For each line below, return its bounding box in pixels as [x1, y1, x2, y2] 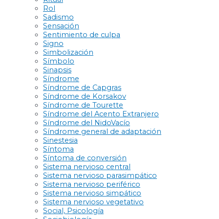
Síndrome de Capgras [43, 83, 121, 92]
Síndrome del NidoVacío [43, 118, 130, 127]
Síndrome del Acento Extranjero [43, 109, 159, 118]
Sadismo [43, 12, 74, 22]
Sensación [43, 21, 79, 30]
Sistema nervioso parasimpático [43, 171, 157, 180]
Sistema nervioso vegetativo [43, 197, 144, 206]
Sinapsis [43, 65, 71, 74]
